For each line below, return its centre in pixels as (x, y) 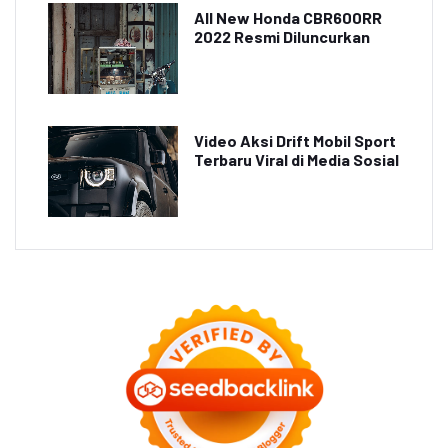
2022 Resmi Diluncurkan (282, 36)
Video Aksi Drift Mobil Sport (295, 140)
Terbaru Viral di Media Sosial (296, 159)
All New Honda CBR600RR (288, 17)
